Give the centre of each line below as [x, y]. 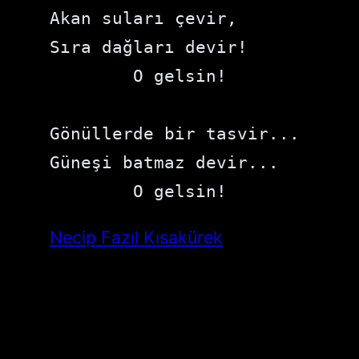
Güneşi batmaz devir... [165, 162]
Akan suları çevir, [144, 18]
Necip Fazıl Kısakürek [137, 238]
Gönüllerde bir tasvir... [175, 133]
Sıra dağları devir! [149, 46]
